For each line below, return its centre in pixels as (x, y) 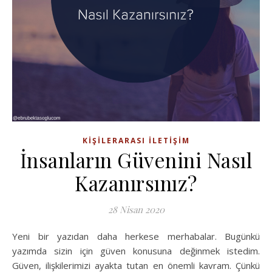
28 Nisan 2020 (136, 209)
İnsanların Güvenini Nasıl (136, 160)
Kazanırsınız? (136, 183)
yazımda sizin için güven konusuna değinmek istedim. (136, 251)
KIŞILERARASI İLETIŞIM (136, 141)
